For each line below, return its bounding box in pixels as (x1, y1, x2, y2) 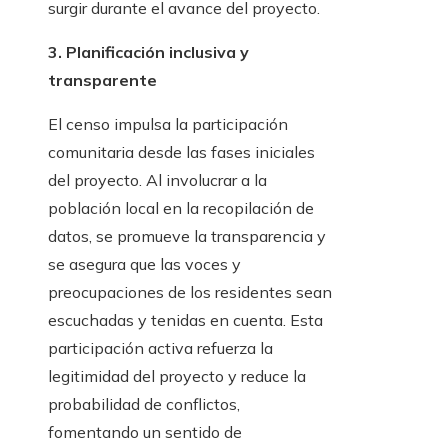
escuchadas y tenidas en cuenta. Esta (48, 310, 323, 331)
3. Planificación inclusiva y (48, 42, 249, 63)
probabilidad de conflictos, (48, 394, 240, 415)
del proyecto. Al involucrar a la (48, 170, 267, 191)
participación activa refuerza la (48, 338, 273, 359)
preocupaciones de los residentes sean (48, 282, 332, 303)
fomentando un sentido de (48, 422, 242, 443)
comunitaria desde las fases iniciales (48, 142, 315, 163)
